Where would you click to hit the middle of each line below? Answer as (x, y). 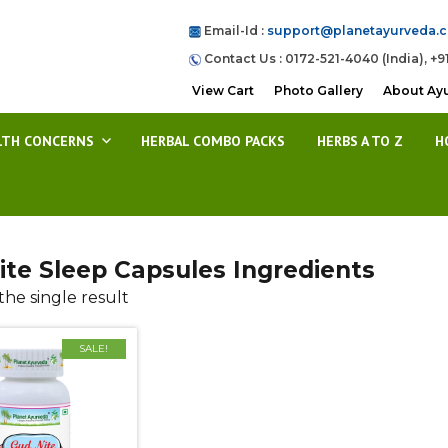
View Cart (223, 90)
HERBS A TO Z (360, 141)
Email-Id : (234, 30)
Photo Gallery (318, 90)
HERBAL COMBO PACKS (213, 141)
